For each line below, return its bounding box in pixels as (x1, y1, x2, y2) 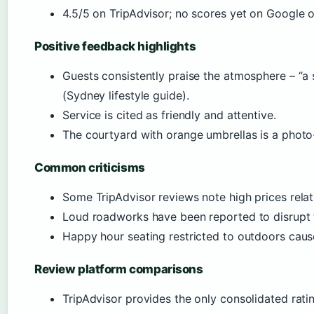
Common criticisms (34, 161, 145, 175)
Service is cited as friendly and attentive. (62, 108, 276, 122)
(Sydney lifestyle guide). (62, 88, 189, 102)
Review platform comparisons (34, 262, 203, 276)
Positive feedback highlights (34, 39, 196, 53)
